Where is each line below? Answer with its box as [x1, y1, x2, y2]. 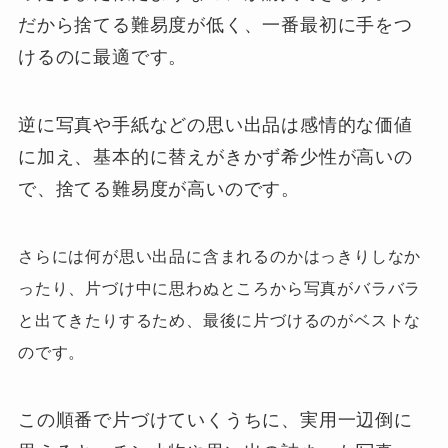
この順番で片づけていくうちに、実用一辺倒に [17, 410, 413, 431]
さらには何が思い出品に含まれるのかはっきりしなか [17, 248, 422, 266]
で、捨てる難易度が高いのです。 [17, 178, 301, 199]
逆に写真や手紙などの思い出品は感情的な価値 [17, 114, 413, 135]
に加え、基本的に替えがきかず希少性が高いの [17, 146, 413, 167]
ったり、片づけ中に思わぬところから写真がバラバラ [17, 280, 422, 298]
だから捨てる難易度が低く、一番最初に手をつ [17, 14, 413, 35]
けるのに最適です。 [17, 46, 188, 67]
